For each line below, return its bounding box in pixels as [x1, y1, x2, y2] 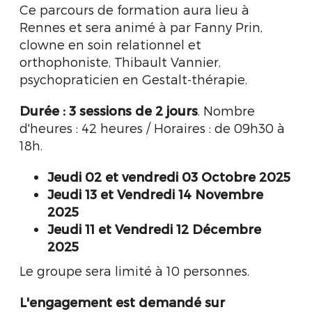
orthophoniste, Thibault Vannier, [19, 54, 221, 69]
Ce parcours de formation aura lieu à [19, 2, 249, 17]
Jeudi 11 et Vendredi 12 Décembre [47, 221, 261, 236]
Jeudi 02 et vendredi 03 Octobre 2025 [47, 169, 290, 184]
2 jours [155, 103, 198, 118]
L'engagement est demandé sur [19, 295, 225, 309]
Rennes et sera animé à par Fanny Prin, [19, 19, 263, 34]
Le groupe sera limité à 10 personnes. [19, 263, 253, 278]
